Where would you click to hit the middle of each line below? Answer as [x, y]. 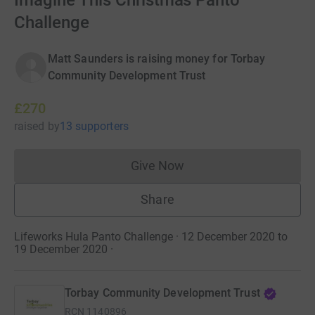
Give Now [157, 166]
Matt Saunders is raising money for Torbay [157, 59]
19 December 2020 [61, 249]
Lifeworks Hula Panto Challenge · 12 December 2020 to [151, 237]
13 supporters [94, 126]
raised [30, 126]
